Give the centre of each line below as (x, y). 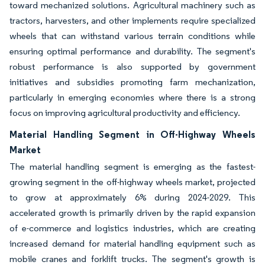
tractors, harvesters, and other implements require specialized (132, 20)
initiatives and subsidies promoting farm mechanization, (132, 82)
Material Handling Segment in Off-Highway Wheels (132, 134)
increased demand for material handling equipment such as (132, 243)
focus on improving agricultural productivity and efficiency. (125, 112)
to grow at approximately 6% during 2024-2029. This (132, 197)
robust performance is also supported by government (132, 66)
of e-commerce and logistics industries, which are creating (132, 228)
